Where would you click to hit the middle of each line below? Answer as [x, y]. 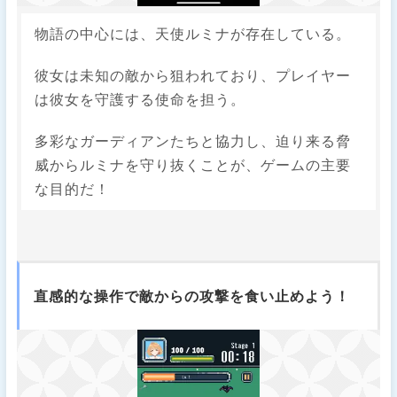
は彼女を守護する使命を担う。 [140, 99]
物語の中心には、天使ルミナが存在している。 [193, 34]
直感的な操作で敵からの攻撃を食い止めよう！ [191, 296]
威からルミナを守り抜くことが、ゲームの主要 [193, 165]
